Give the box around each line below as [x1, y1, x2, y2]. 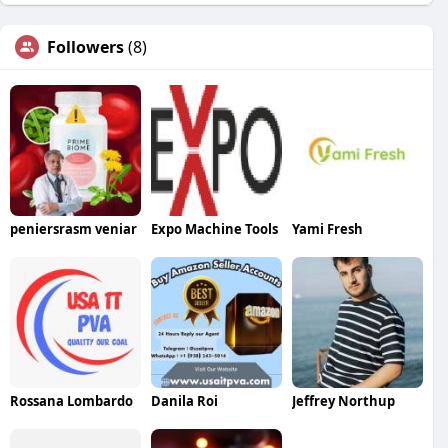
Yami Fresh [291, 219, 363, 238]
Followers [47, 35, 124, 58]
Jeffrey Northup [291, 391, 395, 410]
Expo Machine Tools [150, 219, 278, 238]
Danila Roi [150, 391, 218, 410]
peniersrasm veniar [10, 219, 137, 238]
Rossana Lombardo [10, 391, 133, 410]
